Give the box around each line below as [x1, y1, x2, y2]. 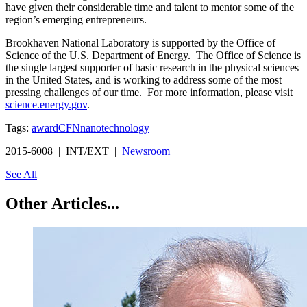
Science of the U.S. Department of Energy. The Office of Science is [5, 49, 301, 61]
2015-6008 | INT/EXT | [5, 145, 122, 157]
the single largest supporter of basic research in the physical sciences [5, 61, 299, 73]
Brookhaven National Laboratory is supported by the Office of [5, 36, 275, 49]
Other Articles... [5, 194, 119, 212]
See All [5, 168, 37, 180]
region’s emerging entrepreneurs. [5, 13, 147, 25]
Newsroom [122, 145, 170, 157]
